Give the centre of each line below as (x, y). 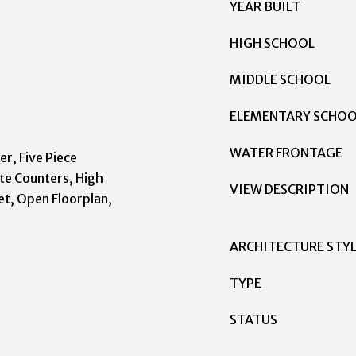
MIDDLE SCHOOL (280, 79)
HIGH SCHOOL (272, 43)
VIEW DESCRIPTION (289, 189)
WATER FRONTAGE (286, 153)
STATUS (253, 319)
